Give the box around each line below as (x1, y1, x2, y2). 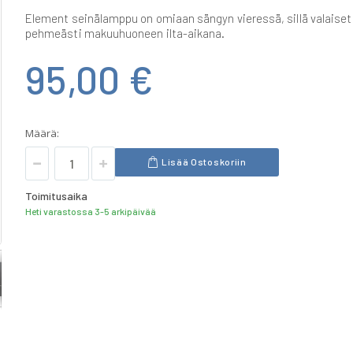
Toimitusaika (25, 188, 87, 203)
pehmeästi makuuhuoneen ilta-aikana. (25, 25, 225, 40)
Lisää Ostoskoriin (161, 156, 247, 168)
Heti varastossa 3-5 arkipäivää (25, 205, 156, 217)
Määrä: (25, 125, 59, 140)
